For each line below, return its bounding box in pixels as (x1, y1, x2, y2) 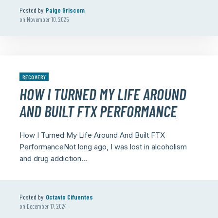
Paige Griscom (46, 6, 85, 14)
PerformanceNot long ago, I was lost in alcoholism (19, 142, 187, 151)
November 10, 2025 (27, 16, 69, 23)
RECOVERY (22, 73, 46, 80)
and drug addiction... (19, 154, 87, 163)
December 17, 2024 (27, 202, 67, 210)
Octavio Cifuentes (46, 193, 93, 201)
